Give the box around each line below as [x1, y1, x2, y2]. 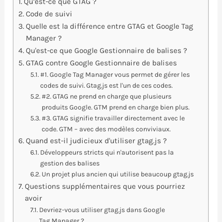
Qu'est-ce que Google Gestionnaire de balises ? [26, 46, 188, 55]
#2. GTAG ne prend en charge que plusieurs [42, 92, 172, 100]
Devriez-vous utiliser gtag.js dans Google [39, 206, 166, 214]
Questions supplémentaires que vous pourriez [25, 182, 185, 191]
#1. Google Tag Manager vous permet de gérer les [40, 70, 190, 78]
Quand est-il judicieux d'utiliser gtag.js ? [26, 136, 167, 145]
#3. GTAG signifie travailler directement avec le [42, 114, 185, 122]
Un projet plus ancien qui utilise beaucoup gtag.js [42, 170, 194, 178]
